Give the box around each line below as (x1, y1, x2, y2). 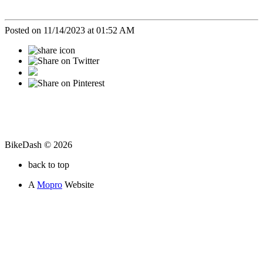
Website (62, 179, 94, 190)
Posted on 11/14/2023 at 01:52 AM (5, 25, 134, 35)
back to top (28, 159, 69, 170)
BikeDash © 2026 (5, 139, 72, 150)
